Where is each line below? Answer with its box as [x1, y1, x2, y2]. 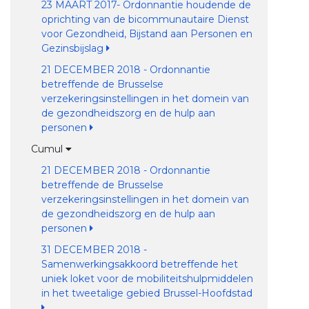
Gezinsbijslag [41, 42, 106, 54]
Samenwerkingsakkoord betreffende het [41, 258, 238, 270]
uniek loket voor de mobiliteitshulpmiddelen [41, 272, 253, 285]
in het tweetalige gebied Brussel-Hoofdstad [41, 287, 252, 299]
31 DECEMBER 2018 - [41, 243, 147, 256]
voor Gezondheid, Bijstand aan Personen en [41, 28, 252, 40]
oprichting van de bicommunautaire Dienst [41, 13, 249, 26]
